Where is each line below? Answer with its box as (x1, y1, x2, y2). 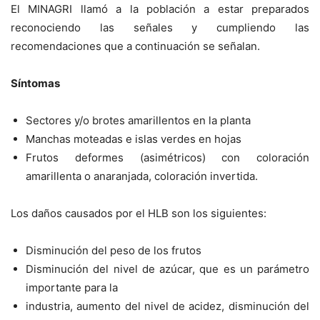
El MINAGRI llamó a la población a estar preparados (11, 2, 309, 16)
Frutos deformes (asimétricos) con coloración (26, 151, 309, 165)
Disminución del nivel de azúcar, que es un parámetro (26, 262, 309, 276)
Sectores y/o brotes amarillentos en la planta (26, 114, 251, 128)
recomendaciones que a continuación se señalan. (11, 39, 260, 54)
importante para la (26, 281, 118, 295)
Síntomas (11, 76, 60, 91)
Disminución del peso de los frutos (26, 244, 201, 258)
